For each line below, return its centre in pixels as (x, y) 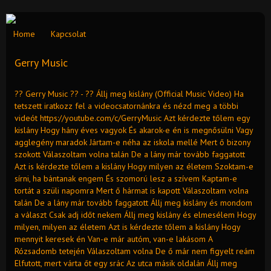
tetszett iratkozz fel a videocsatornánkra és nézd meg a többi (126, 106)
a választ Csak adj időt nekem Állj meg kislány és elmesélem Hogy (135, 214)
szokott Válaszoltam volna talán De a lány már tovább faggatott (130, 154)
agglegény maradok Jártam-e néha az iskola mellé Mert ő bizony (132, 142)
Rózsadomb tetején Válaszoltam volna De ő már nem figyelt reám (135, 251)
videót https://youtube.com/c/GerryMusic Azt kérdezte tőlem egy (132, 118)
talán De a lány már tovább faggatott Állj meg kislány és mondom (133, 202)
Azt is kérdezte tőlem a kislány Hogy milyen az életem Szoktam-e (134, 166)
